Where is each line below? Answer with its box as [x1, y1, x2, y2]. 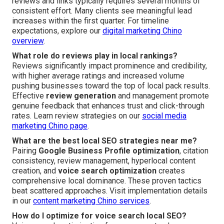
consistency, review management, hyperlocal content [12, 155, 195, 165]
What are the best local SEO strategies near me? [12, 135, 197, 145]
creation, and [12, 165, 58, 175]
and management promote [116, 90, 209, 100]
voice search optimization [58, 165, 156, 175]
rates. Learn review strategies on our [12, 110, 142, 120]
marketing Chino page [12, 120, 87, 130]
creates [156, 165, 185, 175]
